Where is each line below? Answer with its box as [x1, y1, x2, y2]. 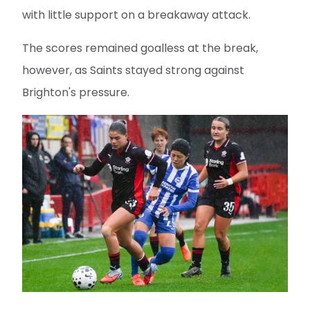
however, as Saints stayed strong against [22, 62, 244, 79]
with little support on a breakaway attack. [22, 7, 250, 24]
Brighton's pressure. [22, 84, 129, 101]
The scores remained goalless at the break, [22, 40, 258, 57]
